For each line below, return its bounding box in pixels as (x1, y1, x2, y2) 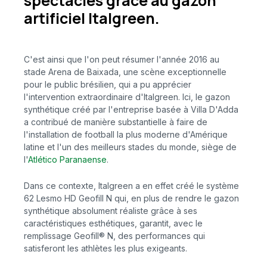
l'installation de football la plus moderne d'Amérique (24, 129, 228, 140)
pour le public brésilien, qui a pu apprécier (24, 79, 191, 90)
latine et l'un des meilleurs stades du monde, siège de (24, 142, 237, 153)
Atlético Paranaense (28, 154, 107, 165)
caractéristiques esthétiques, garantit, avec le (24, 218, 203, 228)
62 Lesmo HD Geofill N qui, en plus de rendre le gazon (24, 193, 239, 203)
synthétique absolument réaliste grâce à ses (24, 205, 197, 216)
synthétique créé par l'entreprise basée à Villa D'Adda (24, 104, 238, 115)
